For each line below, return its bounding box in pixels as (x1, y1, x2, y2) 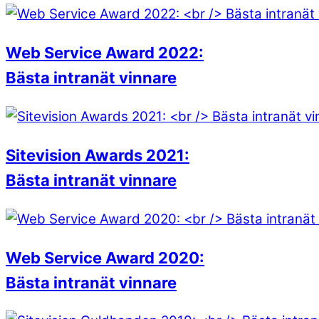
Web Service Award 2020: (6, 248, 204, 267)
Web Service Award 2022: (6, 43, 204, 62)
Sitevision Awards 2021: (6, 145, 189, 164)
